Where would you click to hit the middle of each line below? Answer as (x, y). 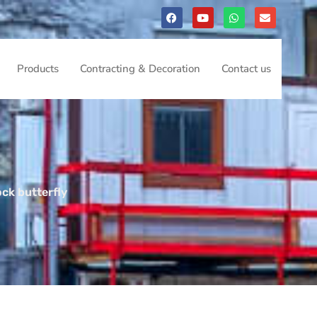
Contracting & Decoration (140, 69)
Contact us (246, 69)
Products (38, 69)
